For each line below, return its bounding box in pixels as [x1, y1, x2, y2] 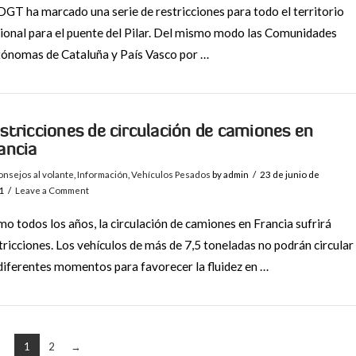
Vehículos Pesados [130, 169, 211, 180]
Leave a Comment [15, 185, 90, 196]
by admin [210, 169, 249, 180]
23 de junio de [260, 169, 320, 180]
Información [76, 169, 128, 180]
